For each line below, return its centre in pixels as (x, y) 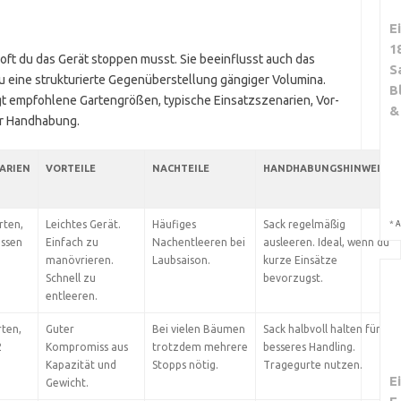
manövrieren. (79, 260)
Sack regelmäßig (304, 224)
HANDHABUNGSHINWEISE (328, 168)
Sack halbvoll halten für (321, 329)
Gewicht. (67, 383)
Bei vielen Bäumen (198, 329)
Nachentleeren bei (198, 242)
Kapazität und (81, 365)
